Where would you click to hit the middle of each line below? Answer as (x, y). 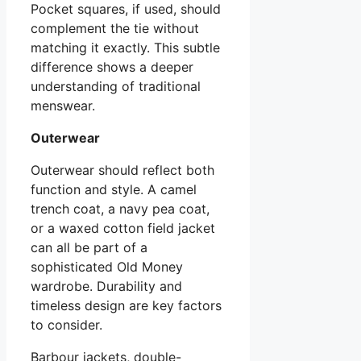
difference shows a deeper (112, 66)
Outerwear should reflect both (122, 170)
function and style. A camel (114, 189)
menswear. (63, 105)
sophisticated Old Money (107, 266)
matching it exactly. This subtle (125, 47)
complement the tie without (115, 28)
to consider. (66, 324)
